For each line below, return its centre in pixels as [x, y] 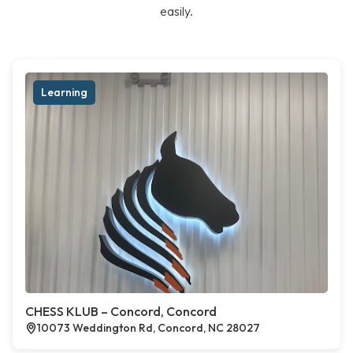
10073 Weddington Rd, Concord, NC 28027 [149, 328]
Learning [64, 93]
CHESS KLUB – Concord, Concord [121, 312]
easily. [176, 11]
